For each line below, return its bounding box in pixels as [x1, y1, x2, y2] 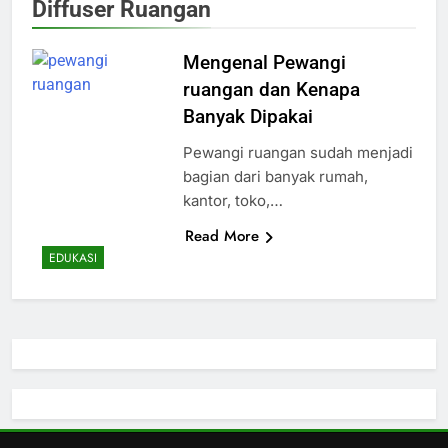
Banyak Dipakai [182, 104, 313, 128]
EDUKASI [49, 249, 97, 268]
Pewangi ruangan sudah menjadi [182, 142, 413, 162]
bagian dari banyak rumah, [182, 166, 368, 186]
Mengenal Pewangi [182, 50, 346, 74]
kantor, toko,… [182, 190, 283, 210]
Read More [184, 224, 259, 247]
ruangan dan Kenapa [182, 77, 360, 101]
